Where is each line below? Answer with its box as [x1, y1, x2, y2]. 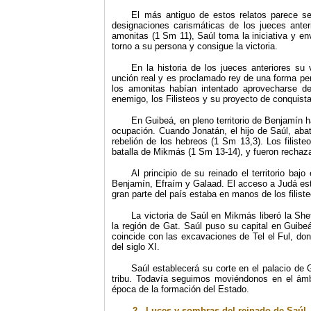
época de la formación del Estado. [112, 284, 249, 294]
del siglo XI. [112, 242, 160, 252]
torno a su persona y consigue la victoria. [112, 41, 278, 51]
